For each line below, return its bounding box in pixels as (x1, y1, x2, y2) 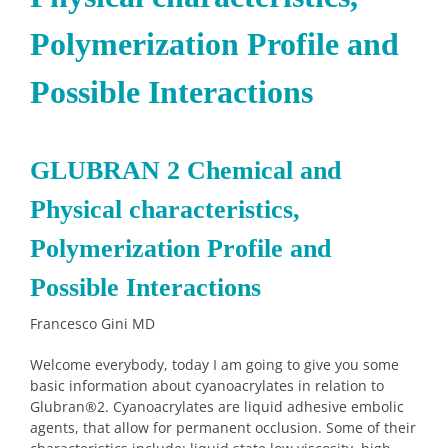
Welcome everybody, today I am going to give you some (30, 355, 399, 375)
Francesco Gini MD (30, 314, 155, 334)
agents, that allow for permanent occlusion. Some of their (30, 418, 416, 438)
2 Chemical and (167, 156, 341, 186)
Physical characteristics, (30, 195, 300, 225)
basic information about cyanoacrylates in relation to (30, 376, 384, 396)
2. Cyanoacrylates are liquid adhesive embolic (97, 397, 404, 417)
